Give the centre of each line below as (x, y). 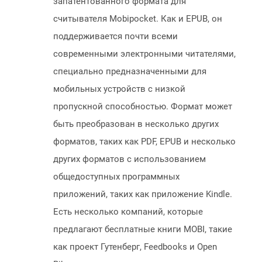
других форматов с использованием (130, 159)
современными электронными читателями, (144, 54)
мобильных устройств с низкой (119, 89)
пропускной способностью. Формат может (143, 107)
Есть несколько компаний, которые (128, 212)
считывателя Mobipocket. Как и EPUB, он (138, 19)
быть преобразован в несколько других (136, 124)
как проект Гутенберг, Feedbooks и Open (135, 247)
